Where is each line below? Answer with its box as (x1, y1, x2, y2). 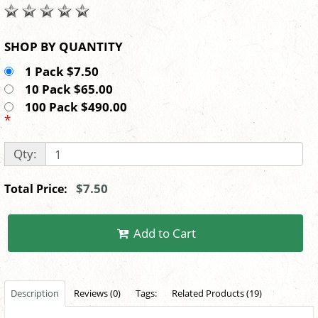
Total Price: (4, 181, 76, 197)
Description (11, 287, 59, 300)
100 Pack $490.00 (22, 99, 136, 116)
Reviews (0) (74, 287, 121, 300)
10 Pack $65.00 (22, 81, 121, 98)
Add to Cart (133, 225, 197, 242)
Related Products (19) (172, 287, 262, 300)
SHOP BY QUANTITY (59, 38, 123, 55)
